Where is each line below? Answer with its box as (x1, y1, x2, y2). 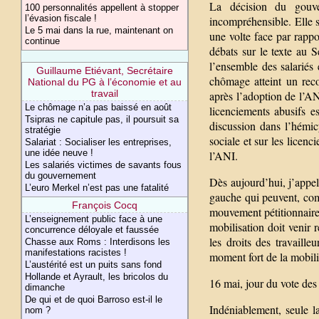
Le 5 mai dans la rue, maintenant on (25, 25, 174, 36)
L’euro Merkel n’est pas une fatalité (25, 182, 169, 193)
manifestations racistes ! (25, 247, 127, 258)
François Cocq (71, 199, 137, 211)
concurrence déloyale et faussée (25, 224, 159, 235)
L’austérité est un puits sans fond (25, 259, 162, 270)
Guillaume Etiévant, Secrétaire (36, 65, 173, 76)
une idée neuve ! (25, 147, 94, 158)
